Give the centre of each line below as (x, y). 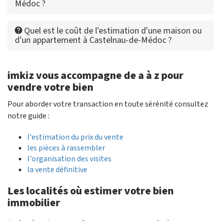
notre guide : (28, 116)
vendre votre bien (50, 87)
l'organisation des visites (69, 159)
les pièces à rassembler (66, 148)
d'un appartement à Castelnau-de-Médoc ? (93, 40)
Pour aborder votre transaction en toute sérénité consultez (108, 104)
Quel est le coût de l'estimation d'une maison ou (112, 31)
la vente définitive (57, 169)
